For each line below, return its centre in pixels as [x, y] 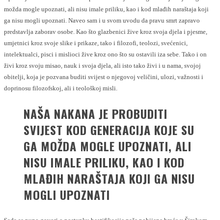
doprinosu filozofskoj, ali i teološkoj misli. [61, 88]
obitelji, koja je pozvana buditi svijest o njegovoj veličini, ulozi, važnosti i [104, 77]
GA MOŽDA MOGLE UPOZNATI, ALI [108, 146]
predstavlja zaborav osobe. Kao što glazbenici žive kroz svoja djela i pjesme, [106, 31]
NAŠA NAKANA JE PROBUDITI [96, 113]
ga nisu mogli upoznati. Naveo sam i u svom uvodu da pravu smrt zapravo [102, 20]
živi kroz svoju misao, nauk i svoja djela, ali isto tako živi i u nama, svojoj [102, 65]
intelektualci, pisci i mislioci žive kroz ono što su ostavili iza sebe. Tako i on [105, 54]
